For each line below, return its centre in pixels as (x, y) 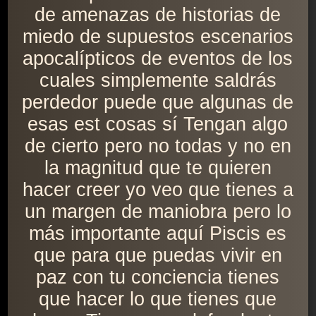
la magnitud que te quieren (158, 168)
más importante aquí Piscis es (158, 234)
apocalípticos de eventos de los (158, 59)
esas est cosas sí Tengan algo (158, 124)
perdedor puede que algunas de (158, 103)
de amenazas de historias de (158, 15)
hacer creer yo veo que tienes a (158, 190)
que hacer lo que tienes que (158, 299)
